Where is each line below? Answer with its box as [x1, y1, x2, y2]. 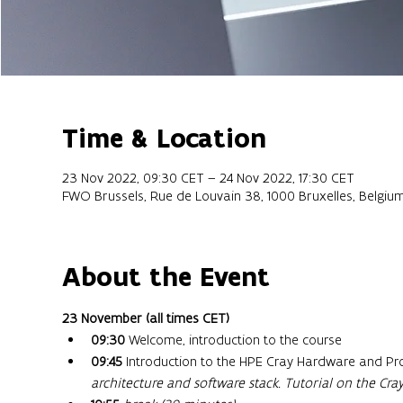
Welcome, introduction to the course [124, 331, 342, 349]
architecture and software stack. [90, 374, 281, 392]
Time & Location [61, 121, 266, 156]
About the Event [61, 260, 270, 294]
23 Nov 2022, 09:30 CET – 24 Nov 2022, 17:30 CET [61, 169, 354, 187]
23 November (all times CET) [61, 309, 233, 327]
